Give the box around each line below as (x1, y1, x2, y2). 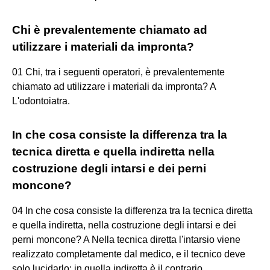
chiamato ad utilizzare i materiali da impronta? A (12, 81, 216, 92)
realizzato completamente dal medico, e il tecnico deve (12, 248, 245, 259)
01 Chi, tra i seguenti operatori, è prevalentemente (12, 66, 225, 77)
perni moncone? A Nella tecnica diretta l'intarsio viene (12, 234, 240, 245)
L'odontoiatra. (12, 95, 70, 106)
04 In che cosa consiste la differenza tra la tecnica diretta (12, 205, 253, 216)
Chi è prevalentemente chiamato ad (12, 23, 207, 36)
